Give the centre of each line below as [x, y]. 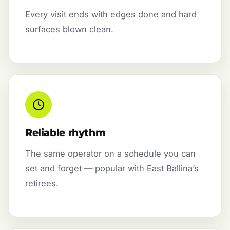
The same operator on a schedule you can [110, 154]
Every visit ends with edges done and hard [111, 14]
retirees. [42, 184]
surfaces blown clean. [69, 29]
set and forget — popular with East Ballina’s [112, 169]
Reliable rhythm [65, 133]
